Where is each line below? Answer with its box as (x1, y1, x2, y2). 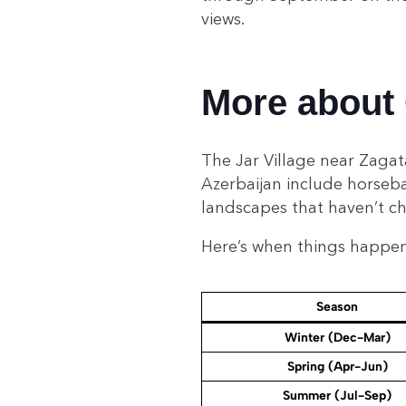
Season (316, 299, 358, 315)
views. (201, 9, 245, 30)
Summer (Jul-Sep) (283, 388, 391, 404)
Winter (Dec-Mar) (284, 330, 391, 346)
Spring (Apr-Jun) (286, 359, 388, 375)
